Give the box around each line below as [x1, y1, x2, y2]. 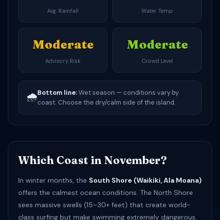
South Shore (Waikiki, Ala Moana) [89, 176, 202, 185]
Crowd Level [141, 57, 173, 64]
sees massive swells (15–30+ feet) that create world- [18, 200, 191, 209]
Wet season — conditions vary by [77, 88, 179, 97]
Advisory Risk [45, 57, 81, 64]
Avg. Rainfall [47, 7, 79, 14]
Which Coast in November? [18, 153, 167, 167]
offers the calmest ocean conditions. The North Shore [18, 188, 193, 197]
